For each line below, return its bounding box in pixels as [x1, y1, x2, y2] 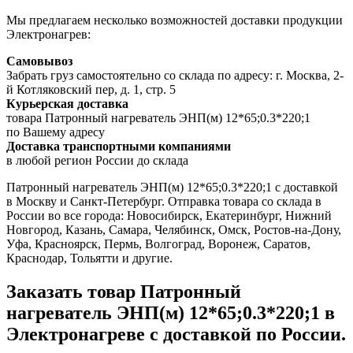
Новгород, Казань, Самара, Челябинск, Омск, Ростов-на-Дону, [6, 223, 341, 237]
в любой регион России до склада [6, 154, 188, 168]
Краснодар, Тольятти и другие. [6, 251, 173, 266]
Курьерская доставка [6, 97, 128, 111]
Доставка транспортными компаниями [6, 139, 231, 154]
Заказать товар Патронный [6, 281, 241, 303]
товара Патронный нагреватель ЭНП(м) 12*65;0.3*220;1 [6, 111, 310, 125]
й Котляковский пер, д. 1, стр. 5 [6, 83, 176, 97]
